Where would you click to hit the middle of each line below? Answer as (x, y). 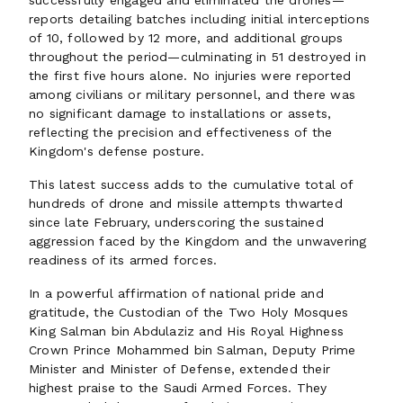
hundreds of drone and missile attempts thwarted (186, 203)
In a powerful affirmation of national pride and (176, 293)
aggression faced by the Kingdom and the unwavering (198, 241)
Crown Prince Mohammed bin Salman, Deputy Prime (193, 350)
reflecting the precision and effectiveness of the (181, 132)
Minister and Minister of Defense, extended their (180, 369)
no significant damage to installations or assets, (180, 113)
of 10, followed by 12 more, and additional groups (186, 38)
